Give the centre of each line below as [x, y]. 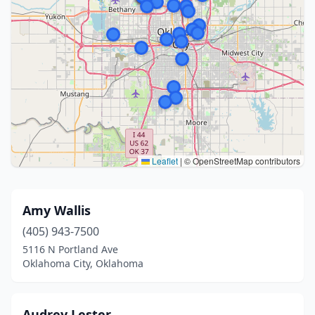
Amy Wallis [57, 210]
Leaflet [164, 161]
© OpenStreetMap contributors [241, 161]
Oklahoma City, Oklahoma [83, 263]
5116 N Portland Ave [70, 249]
